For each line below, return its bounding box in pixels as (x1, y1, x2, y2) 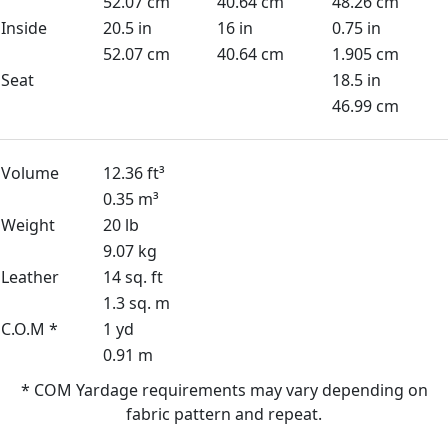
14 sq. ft (103, 266, 163, 288)
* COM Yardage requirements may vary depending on (20, 379, 428, 401)
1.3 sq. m (103, 292, 170, 314)
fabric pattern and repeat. (126, 403, 322, 425)
